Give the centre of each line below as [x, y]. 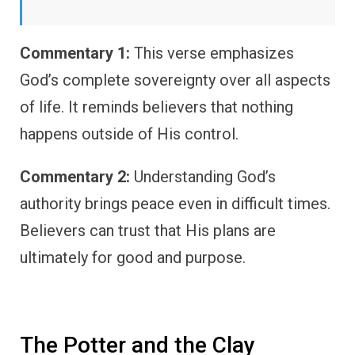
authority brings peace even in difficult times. [175, 204]
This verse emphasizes [212, 53]
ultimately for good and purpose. [133, 258]
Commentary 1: [75, 53]
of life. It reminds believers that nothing [157, 107]
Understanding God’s [203, 177]
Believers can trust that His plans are [148, 231]
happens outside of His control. [129, 134]
